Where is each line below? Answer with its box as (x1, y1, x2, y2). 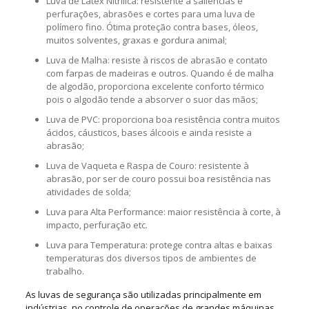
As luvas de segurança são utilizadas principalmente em (25, 288, 261, 301)
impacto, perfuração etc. (46, 218, 148, 231)
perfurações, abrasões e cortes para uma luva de (46, 7, 255, 20)
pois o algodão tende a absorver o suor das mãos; (46, 92, 258, 106)
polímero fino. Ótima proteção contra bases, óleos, (46, 20, 258, 33)
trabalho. (46, 264, 84, 277)
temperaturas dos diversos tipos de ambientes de (46, 251, 257, 264)
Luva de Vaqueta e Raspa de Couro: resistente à (46, 159, 249, 172)
